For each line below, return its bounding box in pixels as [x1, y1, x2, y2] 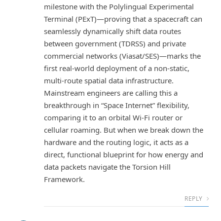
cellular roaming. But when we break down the [44, 124, 203, 135]
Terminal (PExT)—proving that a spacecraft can [44, 13, 202, 24]
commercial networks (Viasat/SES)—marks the [44, 50, 201, 61]
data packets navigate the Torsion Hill [44, 161, 171, 172]
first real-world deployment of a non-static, [44, 63, 189, 73]
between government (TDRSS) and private [44, 38, 186, 48]
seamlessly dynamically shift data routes [44, 26, 181, 36]
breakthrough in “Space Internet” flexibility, [44, 100, 189, 110]
